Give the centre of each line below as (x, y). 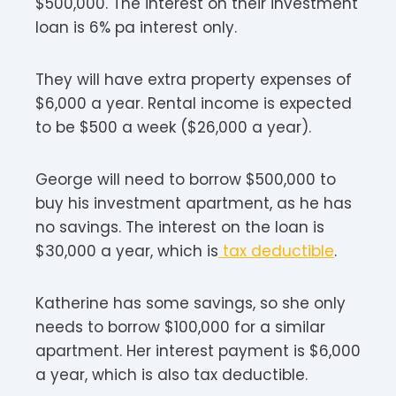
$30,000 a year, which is (127, 251)
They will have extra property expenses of (194, 79)
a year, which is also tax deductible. (171, 374)
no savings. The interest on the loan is (180, 227)
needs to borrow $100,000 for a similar (180, 327)
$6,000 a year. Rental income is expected (194, 103)
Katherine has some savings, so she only (190, 303)
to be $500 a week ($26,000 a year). (173, 127)
